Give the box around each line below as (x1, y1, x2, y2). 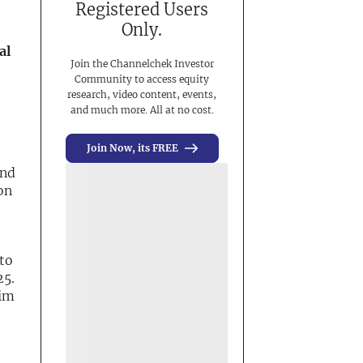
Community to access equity (75, 73, 210, 85)
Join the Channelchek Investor (70, 58, 214, 70)
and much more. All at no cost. (70, 104, 214, 116)
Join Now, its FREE (86, 142, 178, 154)
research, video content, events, (67, 88, 217, 100)
